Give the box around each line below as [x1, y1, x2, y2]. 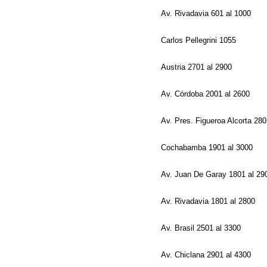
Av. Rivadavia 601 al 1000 [161, 9, 253, 18]
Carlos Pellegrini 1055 [161, 36, 238, 45]
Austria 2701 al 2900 [161, 63, 234, 72]
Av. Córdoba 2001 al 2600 [161, 89, 252, 98]
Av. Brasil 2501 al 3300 [161, 223, 243, 232]
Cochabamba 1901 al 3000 [161, 143, 255, 152]
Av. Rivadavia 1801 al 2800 [161, 197, 257, 206]
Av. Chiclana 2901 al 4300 [161, 250, 253, 259]
